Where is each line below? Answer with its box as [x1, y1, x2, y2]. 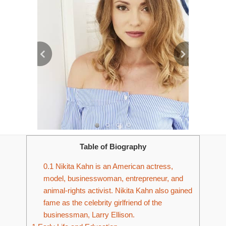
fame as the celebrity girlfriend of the [43, 198, 162, 207]
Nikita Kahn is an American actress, [53, 162, 173, 171]
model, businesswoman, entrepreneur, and [43, 174, 183, 183]
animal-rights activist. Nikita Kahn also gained [43, 186, 192, 195]
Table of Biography [80, 142, 146, 151]
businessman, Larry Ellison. [43, 210, 135, 219]
